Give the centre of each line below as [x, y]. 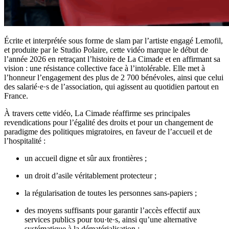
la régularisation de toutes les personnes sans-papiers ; [111, 193]
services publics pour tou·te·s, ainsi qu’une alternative [111, 219]
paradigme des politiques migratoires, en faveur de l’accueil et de [108, 131]
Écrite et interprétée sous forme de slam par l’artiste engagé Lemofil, [113, 40]
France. [16, 96]
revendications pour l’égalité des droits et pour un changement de [109, 122]
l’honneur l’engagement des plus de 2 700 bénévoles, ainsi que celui [114, 77]
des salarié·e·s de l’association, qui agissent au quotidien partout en [111, 86]
